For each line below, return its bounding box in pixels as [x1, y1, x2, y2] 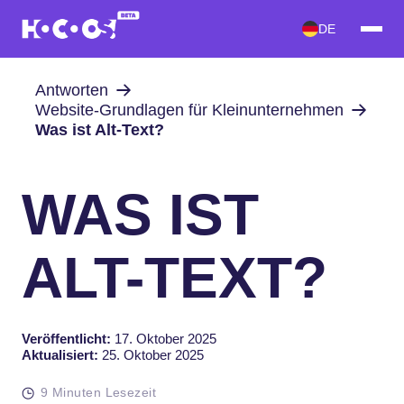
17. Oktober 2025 [111, 330, 216, 346]
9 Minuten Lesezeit [41, 384, 157, 399]
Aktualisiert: [22, 346, 98, 363]
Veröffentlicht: [22, 330, 111, 346]
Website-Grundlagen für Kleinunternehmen [34, 100, 344, 119]
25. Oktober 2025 [98, 346, 204, 363]
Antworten [34, 80, 108, 99]
